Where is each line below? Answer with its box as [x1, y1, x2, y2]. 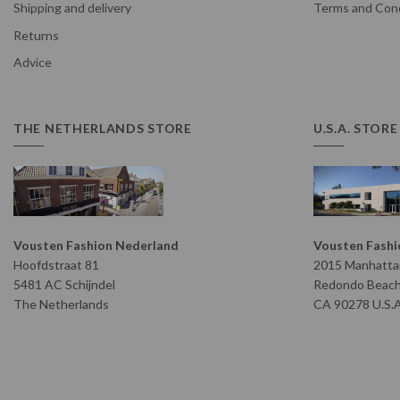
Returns [13, 27, 59, 43]
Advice [13, 54, 52, 71]
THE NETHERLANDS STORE [13, 120, 192, 136]
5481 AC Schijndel [13, 276, 115, 292]
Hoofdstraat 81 [13, 256, 99, 272]
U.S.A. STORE [313, 120, 398, 136]
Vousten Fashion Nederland [13, 237, 179, 253]
